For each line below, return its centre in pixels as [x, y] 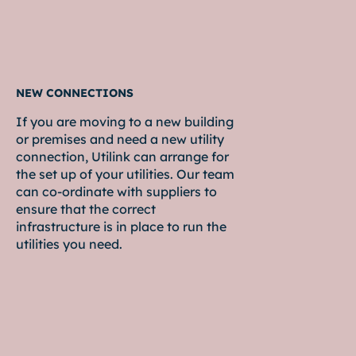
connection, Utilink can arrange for [122, 157]
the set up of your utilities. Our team [125, 174]
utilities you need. [69, 244]
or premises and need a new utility [120, 139]
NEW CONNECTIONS [75, 93]
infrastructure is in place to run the [121, 227]
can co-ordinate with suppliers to [116, 192]
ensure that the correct [86, 209]
